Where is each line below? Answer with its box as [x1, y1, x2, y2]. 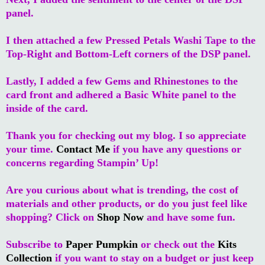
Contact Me [56, 143, 110, 155]
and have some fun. [144, 211, 235, 223]
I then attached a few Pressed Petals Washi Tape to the [6, 34, 256, 46]
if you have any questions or [110, 143, 241, 155]
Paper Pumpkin [66, 238, 138, 250]
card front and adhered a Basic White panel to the [6, 88, 236, 101]
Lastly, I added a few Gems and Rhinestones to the [6, 75, 238, 87]
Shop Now [97, 211, 144, 223]
